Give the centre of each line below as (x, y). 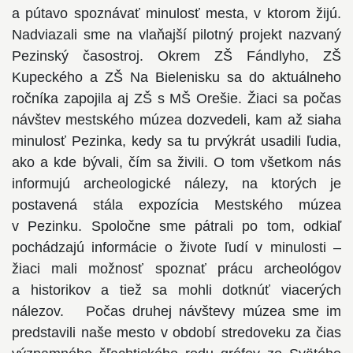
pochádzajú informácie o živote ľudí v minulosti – (176, 247)
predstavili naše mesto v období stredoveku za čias (176, 333)
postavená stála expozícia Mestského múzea (176, 205)
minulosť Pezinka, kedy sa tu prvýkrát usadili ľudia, (176, 141)
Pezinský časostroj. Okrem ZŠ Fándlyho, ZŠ (176, 56)
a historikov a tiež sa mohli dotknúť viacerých (176, 290)
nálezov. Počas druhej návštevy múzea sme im (176, 311)
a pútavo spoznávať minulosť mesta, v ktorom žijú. (176, 13)
